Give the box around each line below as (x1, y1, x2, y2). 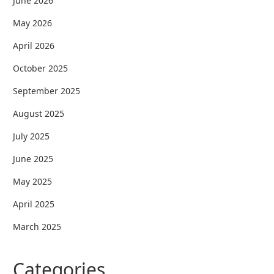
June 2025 (13, 152, 54, 165)
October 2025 (13, 62, 68, 74)
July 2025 (13, 130, 50, 142)
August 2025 (13, 107, 65, 119)
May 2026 (13, 17, 53, 29)
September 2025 (13, 84, 81, 97)
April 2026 (13, 39, 55, 51)
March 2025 (13, 220, 62, 232)
